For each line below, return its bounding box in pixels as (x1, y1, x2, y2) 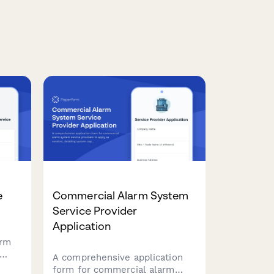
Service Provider (53, 204, 138, 218)
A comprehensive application (53, 252, 183, 264)
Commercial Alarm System (53, 189, 189, 202)
